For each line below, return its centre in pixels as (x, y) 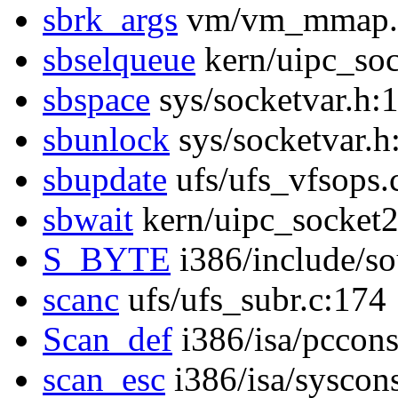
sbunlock (106, 139)
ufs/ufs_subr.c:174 (253, 299)
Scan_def (107, 339)
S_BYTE (107, 259)
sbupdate (105, 179)
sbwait (88, 219)
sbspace (96, 99)
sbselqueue (119, 60)
